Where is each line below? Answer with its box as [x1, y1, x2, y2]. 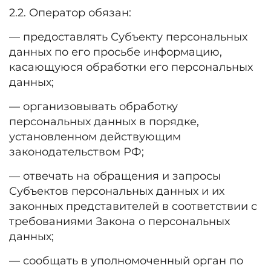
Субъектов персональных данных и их [9, 184, 224, 198]
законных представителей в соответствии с [9, 200, 257, 213]
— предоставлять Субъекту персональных [9, 30, 247, 44]
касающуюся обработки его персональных [9, 60, 253, 74]
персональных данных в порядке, [9, 115, 199, 128]
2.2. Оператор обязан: [9, 6, 131, 19]
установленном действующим [9, 130, 181, 143]
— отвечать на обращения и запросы [9, 169, 221, 183]
